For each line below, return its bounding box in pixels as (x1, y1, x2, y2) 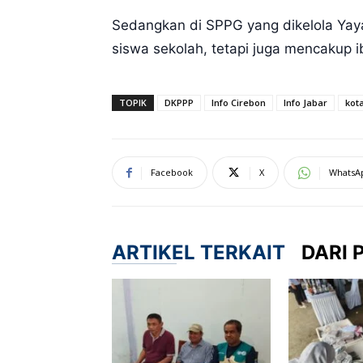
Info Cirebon (211, 96, 266, 109)
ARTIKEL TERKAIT (112, 241, 285, 264)
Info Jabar (284, 96, 327, 109)
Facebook (151, 166, 193, 178)
